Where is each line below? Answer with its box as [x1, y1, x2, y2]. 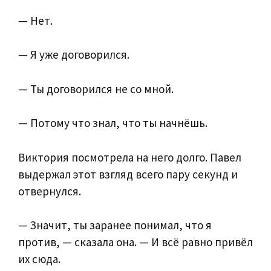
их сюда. [18, 252, 60, 267]
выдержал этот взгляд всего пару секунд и [18, 166, 238, 181]
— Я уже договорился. [18, 47, 129, 62]
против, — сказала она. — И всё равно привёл [18, 235, 253, 250]
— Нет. [18, 13, 53, 28]
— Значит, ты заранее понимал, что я [18, 218, 212, 233]
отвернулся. [18, 183, 81, 198]
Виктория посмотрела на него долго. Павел [18, 149, 241, 165]
